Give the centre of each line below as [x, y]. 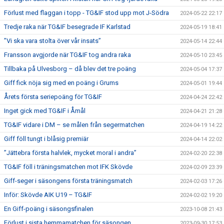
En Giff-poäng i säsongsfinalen [49, 209]
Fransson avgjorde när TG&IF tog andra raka [67, 55]
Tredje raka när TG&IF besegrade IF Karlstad [67, 27]
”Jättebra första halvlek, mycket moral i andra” [70, 153]
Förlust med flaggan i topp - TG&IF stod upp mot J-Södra [86, 13]
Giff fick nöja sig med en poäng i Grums [61, 83]
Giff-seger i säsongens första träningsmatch [68, 181]
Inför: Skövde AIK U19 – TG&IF [48, 195]
